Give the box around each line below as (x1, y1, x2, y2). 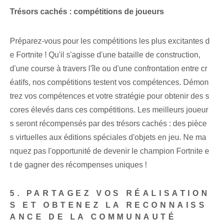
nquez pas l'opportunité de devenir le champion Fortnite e (10, 147, 209, 156)
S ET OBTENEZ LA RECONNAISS (10, 201, 207, 210)
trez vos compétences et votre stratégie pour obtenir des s (10, 92, 209, 101)
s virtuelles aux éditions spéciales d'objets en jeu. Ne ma (10, 133, 206, 142)
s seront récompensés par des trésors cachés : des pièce (10, 119, 207, 128)
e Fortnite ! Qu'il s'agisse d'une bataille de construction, (10, 51, 200, 59)
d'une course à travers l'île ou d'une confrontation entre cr (10, 64, 207, 73)
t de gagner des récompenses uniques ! (10, 161, 147, 169)
